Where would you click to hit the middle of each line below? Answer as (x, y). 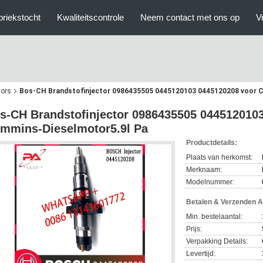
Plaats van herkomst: (219, 157)
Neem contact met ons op (190, 17)
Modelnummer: (210, 182)
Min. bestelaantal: (214, 217)
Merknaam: (204, 170)
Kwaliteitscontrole (90, 17)
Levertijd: (201, 254)
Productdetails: (212, 143)
